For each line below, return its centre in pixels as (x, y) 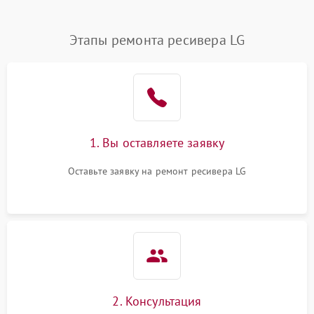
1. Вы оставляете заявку (157, 143)
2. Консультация (157, 301)
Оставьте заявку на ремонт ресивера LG (157, 171)
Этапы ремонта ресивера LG (157, 40)
